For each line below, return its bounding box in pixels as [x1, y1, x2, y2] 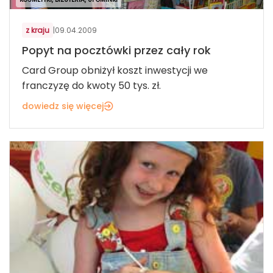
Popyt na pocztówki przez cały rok [22, 42, 211, 58]
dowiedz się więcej [22, 99, 104, 112]
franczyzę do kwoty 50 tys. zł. [22, 78, 161, 93]
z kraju [26, 24, 49, 35]
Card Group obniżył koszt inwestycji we [22, 63, 208, 77]
